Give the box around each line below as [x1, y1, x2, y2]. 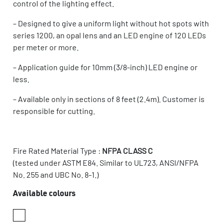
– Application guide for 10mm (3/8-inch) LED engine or [13, 62, 198, 72]
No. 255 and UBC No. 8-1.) [13, 169, 99, 179]
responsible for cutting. [13, 106, 95, 115]
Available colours [13, 190, 76, 199]
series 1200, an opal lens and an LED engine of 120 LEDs [13, 30, 206, 40]
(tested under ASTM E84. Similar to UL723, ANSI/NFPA [13, 157, 199, 167]
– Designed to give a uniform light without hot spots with [13, 18, 209, 28]
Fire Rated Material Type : [13, 145, 102, 155]
